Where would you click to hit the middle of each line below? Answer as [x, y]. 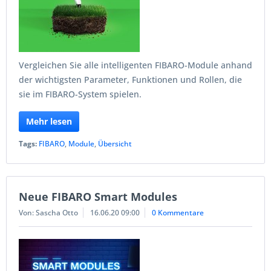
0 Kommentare [178, 213]
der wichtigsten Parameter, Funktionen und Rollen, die [130, 80]
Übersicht [115, 144]
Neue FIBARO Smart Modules [98, 197]
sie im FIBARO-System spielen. [80, 94]
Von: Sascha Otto [48, 213]
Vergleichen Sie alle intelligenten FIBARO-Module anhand [135, 65]
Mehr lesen [49, 121]
